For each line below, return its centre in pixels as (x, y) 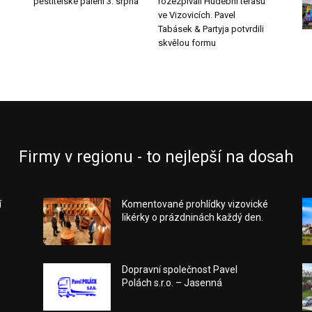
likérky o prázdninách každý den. (193, 218)
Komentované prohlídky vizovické (195, 204)
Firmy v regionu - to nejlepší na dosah (156, 157)
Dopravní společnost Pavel (180, 270)
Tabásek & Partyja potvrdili (211, 29)
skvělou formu (187, 43)
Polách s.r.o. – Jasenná (172, 283)
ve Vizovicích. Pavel (197, 15)
